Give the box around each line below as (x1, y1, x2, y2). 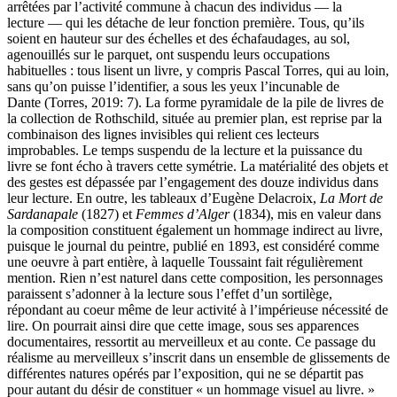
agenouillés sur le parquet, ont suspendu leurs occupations (7, 47, 330, 63)
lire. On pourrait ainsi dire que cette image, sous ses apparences (7, 318, 359, 334)
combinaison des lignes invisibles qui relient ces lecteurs (7, 127, 319, 143)
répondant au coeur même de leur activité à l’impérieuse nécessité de (7, 302, 388, 318)
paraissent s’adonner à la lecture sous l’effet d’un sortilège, (7, 286, 332, 302)
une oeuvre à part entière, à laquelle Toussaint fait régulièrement (7, 254, 362, 270)
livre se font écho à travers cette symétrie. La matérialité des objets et (7, 159, 388, 175)
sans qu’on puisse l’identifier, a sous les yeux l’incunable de (7, 79, 339, 95)
